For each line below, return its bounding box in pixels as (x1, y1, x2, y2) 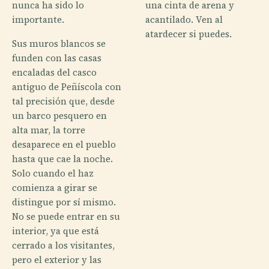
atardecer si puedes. (145, 27, 232, 40)
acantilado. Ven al (145, 13, 223, 26)
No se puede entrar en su (12, 210, 120, 223)
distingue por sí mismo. (12, 195, 116, 208)
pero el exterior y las (12, 253, 101, 266)
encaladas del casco (12, 65, 97, 79)
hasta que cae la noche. (12, 152, 113, 165)
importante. (12, 13, 64, 26)
